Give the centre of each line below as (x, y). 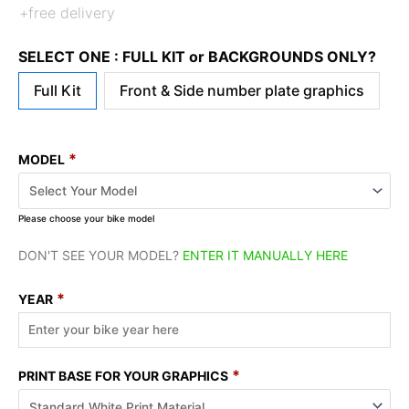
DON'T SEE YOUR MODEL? (100, 255)
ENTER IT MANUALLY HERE (265, 255)
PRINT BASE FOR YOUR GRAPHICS (123, 375)
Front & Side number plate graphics (242, 91)
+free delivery (67, 13)
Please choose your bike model (86, 218)
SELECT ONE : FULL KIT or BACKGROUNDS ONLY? (197, 57)
